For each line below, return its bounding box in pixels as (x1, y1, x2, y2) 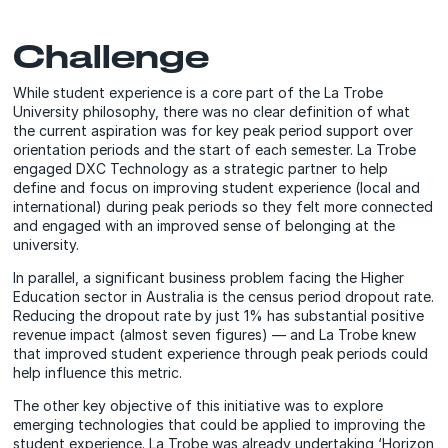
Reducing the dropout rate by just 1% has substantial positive (13, 307, 425, 324)
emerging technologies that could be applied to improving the (13, 416, 426, 433)
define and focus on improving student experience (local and (13, 179, 421, 196)
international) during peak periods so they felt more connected (13, 198, 434, 215)
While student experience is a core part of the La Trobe (13, 84, 384, 101)
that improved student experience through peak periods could (13, 345, 429, 362)
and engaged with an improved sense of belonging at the (13, 217, 396, 234)
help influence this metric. (13, 364, 183, 381)
